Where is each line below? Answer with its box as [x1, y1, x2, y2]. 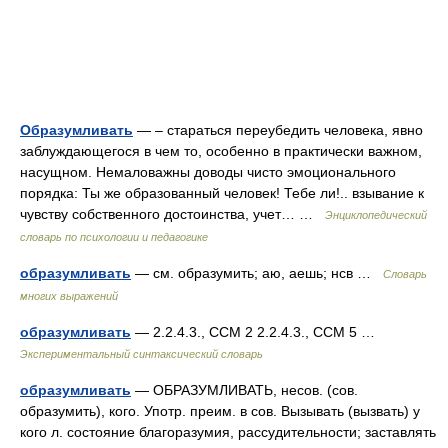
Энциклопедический [325, 209, 427, 221]
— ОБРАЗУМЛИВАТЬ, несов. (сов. [131, 382, 358, 398]
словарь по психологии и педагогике [20, 231, 208, 243]
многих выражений [20, 290, 118, 302]
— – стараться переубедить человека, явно [133, 122, 423, 138]
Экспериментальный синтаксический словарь [20, 348, 263, 360]
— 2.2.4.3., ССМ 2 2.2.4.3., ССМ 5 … [131, 324, 383, 340]
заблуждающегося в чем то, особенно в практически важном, [20, 143, 422, 159]
